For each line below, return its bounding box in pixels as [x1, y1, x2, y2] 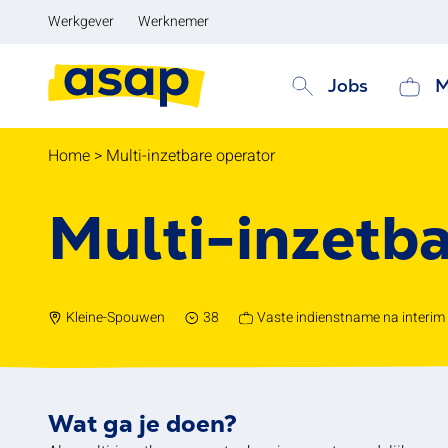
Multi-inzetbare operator [106, 144, 275, 168]
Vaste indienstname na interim [257, 307, 445, 328]
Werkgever [48, 11, 114, 32]
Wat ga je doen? [48, 408, 237, 439]
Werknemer [138, 11, 209, 32]
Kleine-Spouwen [66, 307, 165, 328]
